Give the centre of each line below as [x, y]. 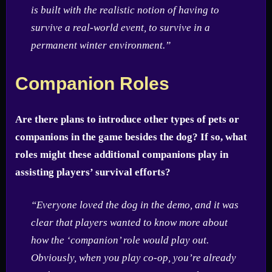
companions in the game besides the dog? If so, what [131, 137]
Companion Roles [92, 83]
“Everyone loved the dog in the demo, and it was [134, 205]
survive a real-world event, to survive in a [120, 28]
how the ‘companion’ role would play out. [120, 240]
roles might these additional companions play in [122, 154]
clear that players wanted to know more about [129, 223]
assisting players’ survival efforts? [93, 172]
